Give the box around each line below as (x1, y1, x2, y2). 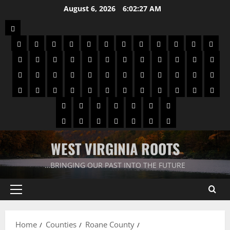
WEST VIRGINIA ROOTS (50, 138, 180, 159)
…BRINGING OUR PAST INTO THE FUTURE (45, 160, 185, 170)
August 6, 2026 (64, 4, 118, 13)
